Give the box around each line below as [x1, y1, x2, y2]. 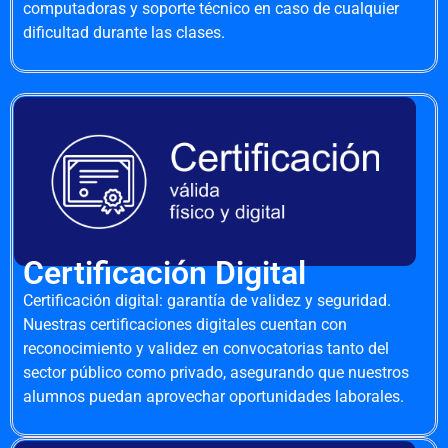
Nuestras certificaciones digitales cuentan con [23, 315, 347, 335]
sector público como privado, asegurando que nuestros [23, 363, 409, 383]
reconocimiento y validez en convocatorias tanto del [23, 339, 389, 359]
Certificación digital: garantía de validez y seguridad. [23, 291, 391, 311]
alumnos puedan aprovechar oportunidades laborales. [23, 387, 404, 407]
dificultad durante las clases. [23, 23, 225, 43]
